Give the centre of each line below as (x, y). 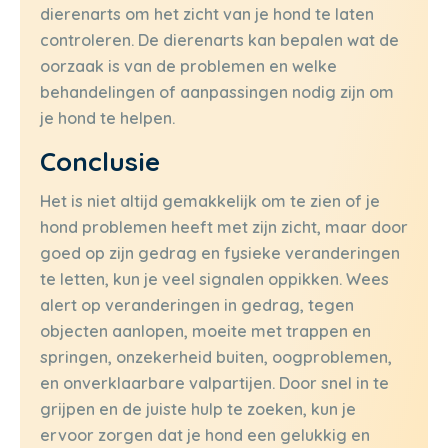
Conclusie (100, 161)
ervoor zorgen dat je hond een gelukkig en (205, 434)
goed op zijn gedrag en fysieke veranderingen (220, 252)
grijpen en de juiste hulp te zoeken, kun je (198, 408)
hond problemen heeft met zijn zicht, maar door (224, 226)
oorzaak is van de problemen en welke (188, 66)
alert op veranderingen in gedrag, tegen (197, 304)
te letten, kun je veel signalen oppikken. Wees (214, 278)
